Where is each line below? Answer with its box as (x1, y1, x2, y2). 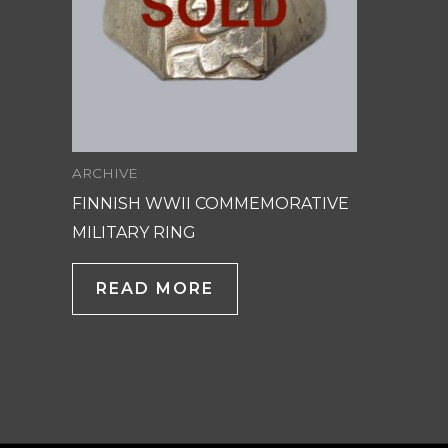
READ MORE (96, 278, 214, 298)
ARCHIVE (72, 165, 138, 182)
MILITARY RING (72, 222, 196, 242)
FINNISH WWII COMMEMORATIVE (72, 193, 349, 213)
